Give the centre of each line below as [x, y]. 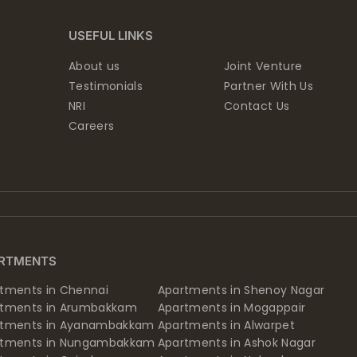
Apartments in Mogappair [231, 307]
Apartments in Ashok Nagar [237, 342]
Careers [91, 126]
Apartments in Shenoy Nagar [241, 290]
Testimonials [105, 86]
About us [94, 67]
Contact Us [257, 106]
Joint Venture [263, 67]
